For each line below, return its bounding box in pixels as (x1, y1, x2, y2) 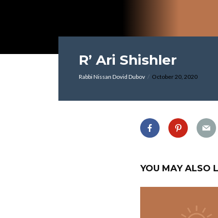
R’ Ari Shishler (79, 52, 177, 68)
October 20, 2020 (152, 73, 198, 80)
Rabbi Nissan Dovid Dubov (79, 73, 145, 80)
